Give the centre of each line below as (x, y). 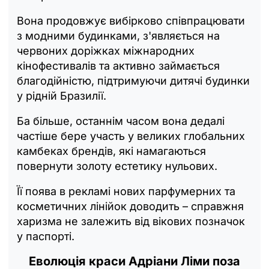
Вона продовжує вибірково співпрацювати (131, 21)
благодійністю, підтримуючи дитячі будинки (133, 81)
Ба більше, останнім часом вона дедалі (121, 121)
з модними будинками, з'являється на (118, 36)
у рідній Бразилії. (62, 96)
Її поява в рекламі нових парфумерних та (126, 192)
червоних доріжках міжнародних (106, 51)
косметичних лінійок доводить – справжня (130, 207)
